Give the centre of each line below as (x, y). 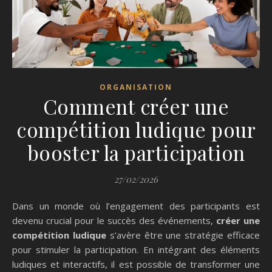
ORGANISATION (136, 87)
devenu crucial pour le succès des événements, (114, 221)
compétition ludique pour (136, 130)
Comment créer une (136, 107)
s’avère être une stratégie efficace (183, 235)
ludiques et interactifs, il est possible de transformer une (136, 264)
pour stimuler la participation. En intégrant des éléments (136, 250)
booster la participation (136, 153)
